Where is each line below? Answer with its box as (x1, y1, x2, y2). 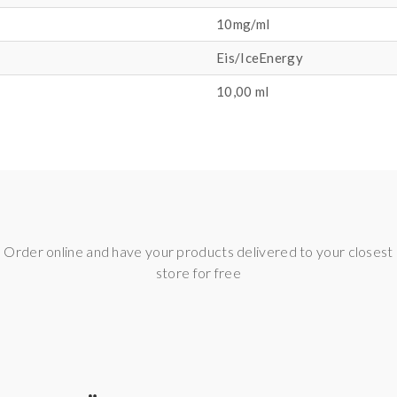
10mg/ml (216, 16, 270, 32)
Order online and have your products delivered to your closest (4, 243, 393, 260)
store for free (155, 264, 242, 281)
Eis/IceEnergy (216, 50, 303, 66)
